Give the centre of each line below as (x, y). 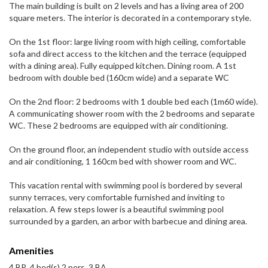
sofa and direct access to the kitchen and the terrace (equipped (128, 54)
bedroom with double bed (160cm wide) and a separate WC (119, 78)
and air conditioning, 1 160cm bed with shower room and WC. (123, 162)
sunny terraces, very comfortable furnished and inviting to (117, 197)
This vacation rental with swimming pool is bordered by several (126, 185)
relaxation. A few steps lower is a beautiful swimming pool (116, 209)
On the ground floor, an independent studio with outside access (129, 150)
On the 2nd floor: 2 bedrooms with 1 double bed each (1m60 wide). (133, 102)
